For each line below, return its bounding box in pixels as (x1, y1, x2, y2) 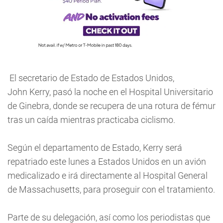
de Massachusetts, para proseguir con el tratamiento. (7, 184, 215, 195)
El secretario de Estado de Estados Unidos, (7, 73, 174, 83)
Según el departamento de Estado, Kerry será (7, 142, 182, 153)
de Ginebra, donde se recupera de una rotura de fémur (7, 101, 216, 111)
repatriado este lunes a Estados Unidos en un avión (7, 156, 206, 167)
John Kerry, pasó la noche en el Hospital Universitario (7, 87, 213, 97)
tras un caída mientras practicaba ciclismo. (7, 114, 175, 125)
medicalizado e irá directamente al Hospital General (7, 170, 208, 181)
